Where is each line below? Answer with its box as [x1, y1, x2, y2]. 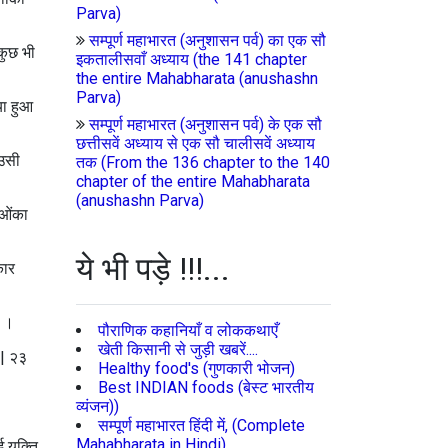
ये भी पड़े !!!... [76, 250, 230, 288]
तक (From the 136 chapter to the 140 [76, 153, 330, 172]
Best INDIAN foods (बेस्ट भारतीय [98, 378, 314, 397]
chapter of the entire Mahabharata [76, 172, 310, 191]
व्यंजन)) [76, 397, 119, 416]
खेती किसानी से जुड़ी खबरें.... [98, 340, 258, 359]
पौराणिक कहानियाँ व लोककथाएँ [98, 321, 278, 340]
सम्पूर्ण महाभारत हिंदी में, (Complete [98, 416, 305, 435]
